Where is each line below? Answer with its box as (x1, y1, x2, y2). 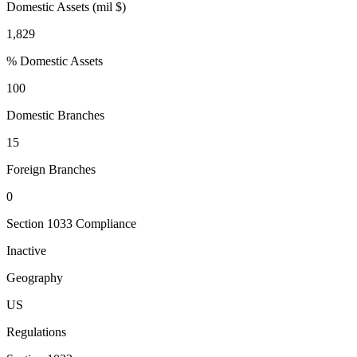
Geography (6, 271, 63, 285)
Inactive (6, 244, 46, 258)
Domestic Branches (6, 108, 104, 123)
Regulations (6, 325, 66, 339)
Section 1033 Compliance (6, 217, 136, 231)
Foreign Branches (6, 163, 96, 177)
